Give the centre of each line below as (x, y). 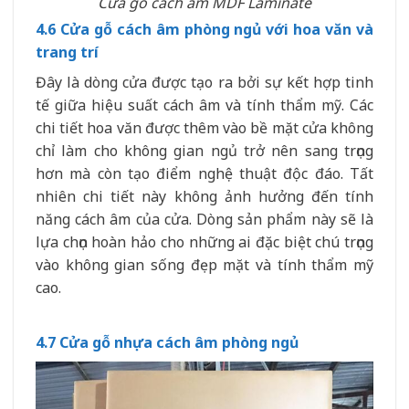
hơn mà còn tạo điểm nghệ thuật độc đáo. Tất (204, 174)
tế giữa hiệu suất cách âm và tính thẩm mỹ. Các (204, 105)
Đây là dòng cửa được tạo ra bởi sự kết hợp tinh (204, 83)
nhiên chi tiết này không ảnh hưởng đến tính (204, 197)
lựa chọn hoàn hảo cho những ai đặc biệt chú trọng (204, 242)
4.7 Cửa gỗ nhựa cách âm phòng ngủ (167, 343)
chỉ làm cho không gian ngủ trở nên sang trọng (204, 151)
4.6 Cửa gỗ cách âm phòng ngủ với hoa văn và (204, 30)
